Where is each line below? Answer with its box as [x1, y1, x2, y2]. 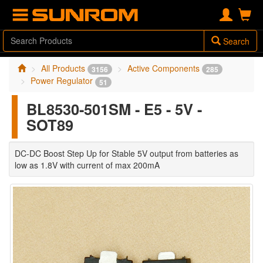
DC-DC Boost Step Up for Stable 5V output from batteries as [15, 147, 238, 159]
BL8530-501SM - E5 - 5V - [26, 97, 202, 120]
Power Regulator [31, 75, 95, 87]
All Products [41, 62, 87, 74]
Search [221, 35, 249, 47]
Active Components [127, 62, 202, 74]
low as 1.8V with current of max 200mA [15, 159, 160, 171]
